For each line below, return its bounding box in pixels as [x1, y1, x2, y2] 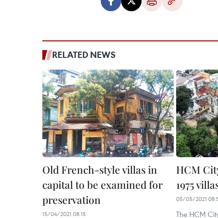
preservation [42, 193, 101, 206]
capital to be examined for [42, 178, 163, 191]
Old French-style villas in [42, 163, 157, 176]
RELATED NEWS [52, 49, 116, 60]
